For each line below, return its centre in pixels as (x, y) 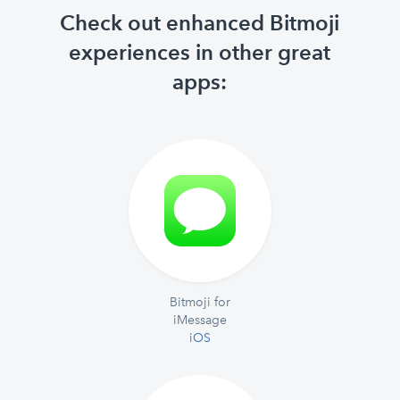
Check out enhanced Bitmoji (200, 23)
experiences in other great (200, 52)
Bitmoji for (200, 302)
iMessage (200, 320)
